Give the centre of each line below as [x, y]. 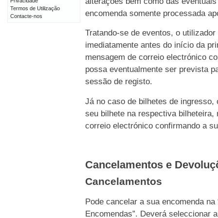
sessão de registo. [119, 82]
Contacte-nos [26, 16]
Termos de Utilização [35, 8]
